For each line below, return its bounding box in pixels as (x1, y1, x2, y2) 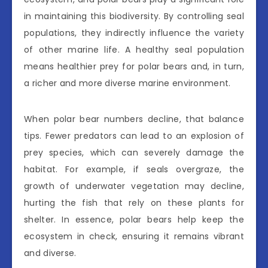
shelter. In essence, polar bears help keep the (24, 213, 244, 226)
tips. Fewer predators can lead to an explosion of (24, 129, 244, 142)
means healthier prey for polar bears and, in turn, (24, 60, 244, 72)
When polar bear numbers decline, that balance (24, 112, 244, 125)
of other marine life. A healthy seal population (24, 43, 244, 56)
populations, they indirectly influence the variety (24, 26, 244, 39)
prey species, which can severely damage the (24, 146, 244, 159)
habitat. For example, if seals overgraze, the (24, 163, 244, 175)
